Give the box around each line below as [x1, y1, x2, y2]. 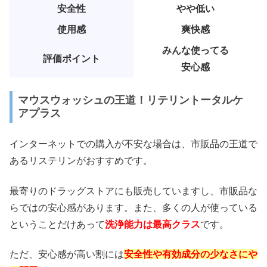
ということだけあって [10, 219, 105, 229]
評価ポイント [43, 54, 100, 64]
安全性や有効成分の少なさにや [124, 249, 257, 260]
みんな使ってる [162, 45, 229, 56]
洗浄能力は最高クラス [105, 219, 200, 229]
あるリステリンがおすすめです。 [10, 156, 153, 166]
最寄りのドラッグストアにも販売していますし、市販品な [10, 185, 257, 196]
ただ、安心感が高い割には [10, 249, 124, 260]
